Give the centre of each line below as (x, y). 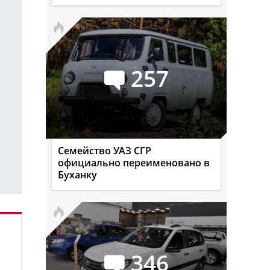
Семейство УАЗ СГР (105, 151)
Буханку (77, 175)
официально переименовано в (134, 163)
